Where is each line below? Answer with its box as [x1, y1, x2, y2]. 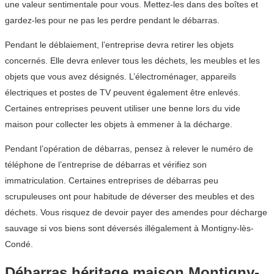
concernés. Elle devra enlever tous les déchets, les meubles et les [5, 56, 260, 66]
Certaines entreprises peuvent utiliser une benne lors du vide [5, 103, 240, 114]
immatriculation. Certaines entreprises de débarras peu [5, 176, 218, 186]
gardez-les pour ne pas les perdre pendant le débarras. [5, 15, 220, 26]
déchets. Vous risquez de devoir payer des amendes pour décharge [5, 207, 267, 218]
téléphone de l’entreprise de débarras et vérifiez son [5, 160, 207, 170]
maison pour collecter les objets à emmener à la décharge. [5, 119, 232, 130]
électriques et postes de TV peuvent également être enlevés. [5, 87, 240, 98]
